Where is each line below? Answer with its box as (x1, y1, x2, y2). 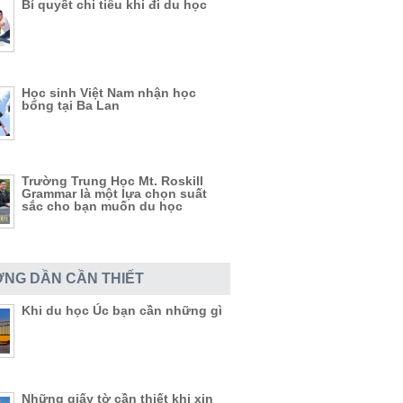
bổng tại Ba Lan (22, 98, 120, 112)
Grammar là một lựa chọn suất (22, 186, 207, 201)
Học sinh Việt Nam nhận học (22, 85, 196, 100)
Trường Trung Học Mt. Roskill (22, 174, 203, 188)
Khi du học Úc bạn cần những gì (22, 303, 222, 318)
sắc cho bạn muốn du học (22, 199, 183, 213)
